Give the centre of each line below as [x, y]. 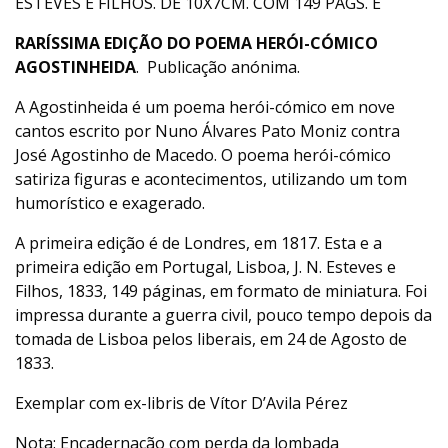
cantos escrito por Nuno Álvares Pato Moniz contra [207, 131]
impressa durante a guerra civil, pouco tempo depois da [223, 315]
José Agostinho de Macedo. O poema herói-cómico [203, 155]
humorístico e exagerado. [110, 203]
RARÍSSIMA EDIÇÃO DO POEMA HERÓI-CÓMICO [196, 43]
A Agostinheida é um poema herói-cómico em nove [205, 107]
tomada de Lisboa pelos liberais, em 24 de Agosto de [211, 339]
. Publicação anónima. [218, 67]
